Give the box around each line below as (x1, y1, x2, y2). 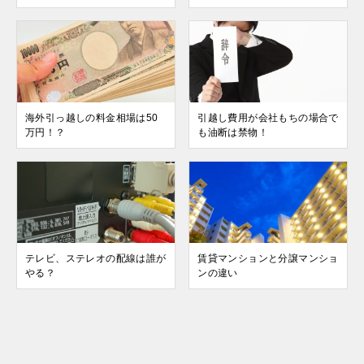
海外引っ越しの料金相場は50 (25, 112, 158, 124)
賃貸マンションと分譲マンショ (197, 253, 339, 265)
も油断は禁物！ (197, 127, 268, 139)
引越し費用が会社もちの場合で (197, 112, 339, 124)
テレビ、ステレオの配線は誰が (25, 253, 167, 265)
